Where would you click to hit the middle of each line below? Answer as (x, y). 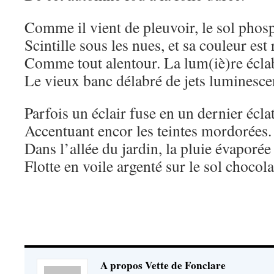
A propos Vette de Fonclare (163, 265)
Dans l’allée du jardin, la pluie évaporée (148, 148)
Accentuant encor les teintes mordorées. (148, 130)
